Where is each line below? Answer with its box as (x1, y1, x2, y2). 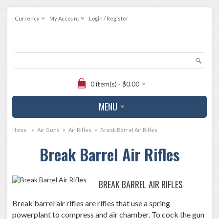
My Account (49, 15, 79, 22)
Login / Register (89, 15, 129, 22)
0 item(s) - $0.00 (90, 80, 139, 88)
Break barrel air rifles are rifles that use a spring (12, 198, 170, 208)
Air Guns (37, 127, 60, 133)
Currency (15, 15, 40, 22)
